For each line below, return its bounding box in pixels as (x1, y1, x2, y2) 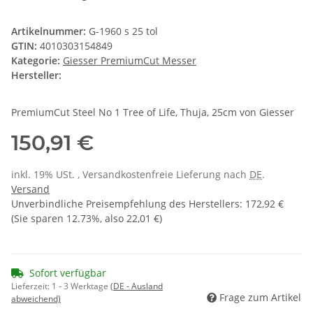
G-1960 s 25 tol (89, 24, 158, 38)
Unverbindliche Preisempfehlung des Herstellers (11, 197, 240, 211)
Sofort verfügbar (29, 266, 106, 280)
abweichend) (11, 293, 61, 305)
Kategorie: (11, 54, 63, 68)
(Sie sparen (11, 212, 66, 226)
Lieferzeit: (11, 280, 52, 293)
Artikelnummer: (11, 24, 89, 38)
